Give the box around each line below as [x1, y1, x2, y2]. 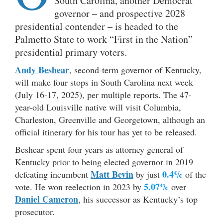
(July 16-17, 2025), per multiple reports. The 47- [15, 89, 192, 101]
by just [133, 168, 162, 181]
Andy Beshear [15, 63, 69, 77]
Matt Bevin [91, 168, 133, 181]
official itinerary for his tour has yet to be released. [15, 126, 197, 138]
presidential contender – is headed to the [15, 19, 178, 33]
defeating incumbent [15, 168, 91, 181]
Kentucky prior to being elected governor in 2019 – [15, 156, 200, 168]
